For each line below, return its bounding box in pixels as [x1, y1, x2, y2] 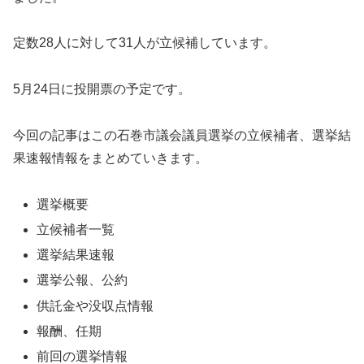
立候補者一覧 [37, 223, 115, 237]
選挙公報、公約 [37, 273, 128, 288]
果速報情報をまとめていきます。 [13, 151, 208, 166]
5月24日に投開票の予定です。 [13, 82, 191, 97]
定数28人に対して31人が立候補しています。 [13, 36, 276, 50]
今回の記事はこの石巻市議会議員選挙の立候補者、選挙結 [13, 128, 351, 143]
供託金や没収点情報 [37, 298, 154, 313]
